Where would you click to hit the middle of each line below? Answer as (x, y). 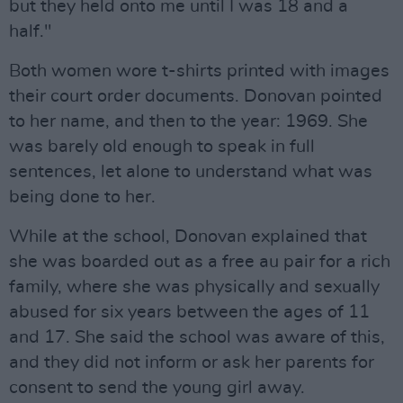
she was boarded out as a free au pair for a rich (200, 262)
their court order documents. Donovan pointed (196, 96)
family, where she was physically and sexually (194, 287)
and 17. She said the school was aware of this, (197, 337)
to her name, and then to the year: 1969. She (188, 121)
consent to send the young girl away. (157, 388)
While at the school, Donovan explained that (188, 237)
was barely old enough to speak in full (162, 147)
